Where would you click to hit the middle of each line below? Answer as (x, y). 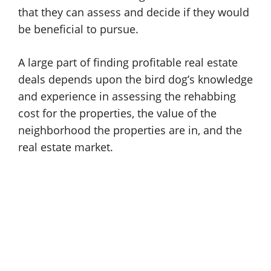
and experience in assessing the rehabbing (127, 96)
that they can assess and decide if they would (134, 12)
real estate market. (66, 147)
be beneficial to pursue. (78, 29)
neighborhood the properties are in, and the (130, 130)
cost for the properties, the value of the (117, 113)
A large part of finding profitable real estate (128, 62)
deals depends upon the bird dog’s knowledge (135, 79)
